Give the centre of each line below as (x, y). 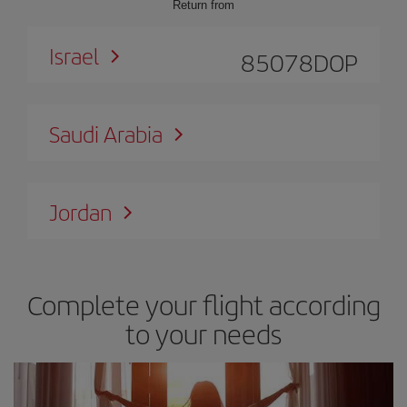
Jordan (80, 211)
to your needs (203, 333)
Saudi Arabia (106, 133)
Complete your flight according (203, 304)
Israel (74, 55)
